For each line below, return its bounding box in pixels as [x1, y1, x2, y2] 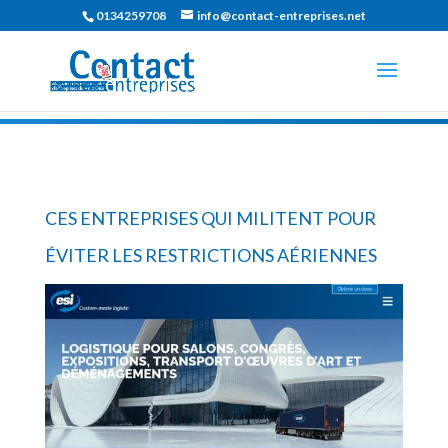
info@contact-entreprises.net [196, 8, 366, 23]
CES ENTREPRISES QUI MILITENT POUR [44, 206, 376, 229]
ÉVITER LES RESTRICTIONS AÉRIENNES [44, 243, 377, 266]
